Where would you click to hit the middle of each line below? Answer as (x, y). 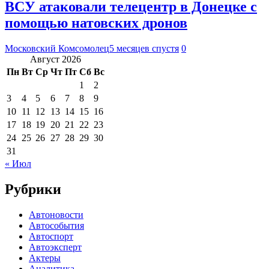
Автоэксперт (55, 247)
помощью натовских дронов (96, 23)
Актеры (45, 258)
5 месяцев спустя (144, 48)
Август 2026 (56, 59)
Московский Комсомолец (57, 48)
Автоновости (56, 214)
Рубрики (33, 189)
